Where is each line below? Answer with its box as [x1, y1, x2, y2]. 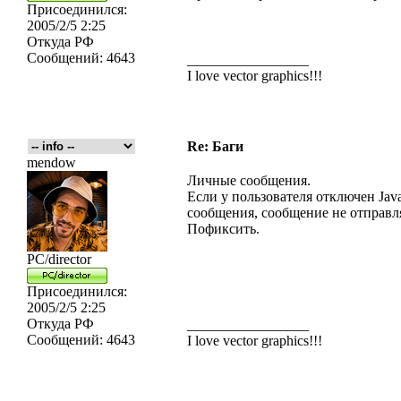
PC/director [27, 252, 91, 267]
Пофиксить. [187, 221, 260, 236]
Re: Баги [187, 139, 243, 154]
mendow [27, 155, 76, 170]
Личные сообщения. [187, 173, 311, 188]
